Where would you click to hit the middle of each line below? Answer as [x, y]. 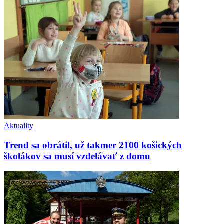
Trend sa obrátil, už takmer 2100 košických [93, 145]
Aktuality [19, 125]
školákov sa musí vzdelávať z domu [77, 156]
